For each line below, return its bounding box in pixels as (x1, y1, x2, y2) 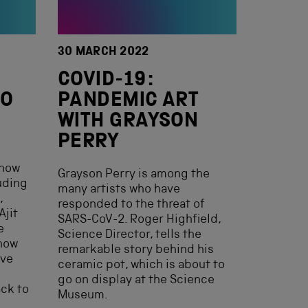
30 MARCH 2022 (58, 46, 149, 58)
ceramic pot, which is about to (58, 259, 225, 272)
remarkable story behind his (58, 244, 214, 256)
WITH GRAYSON (58, 112, 199, 133)
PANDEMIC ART (58, 91, 199, 112)
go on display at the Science (58, 274, 214, 287)
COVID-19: (58, 71, 154, 91)
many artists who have (58, 184, 180, 196)
